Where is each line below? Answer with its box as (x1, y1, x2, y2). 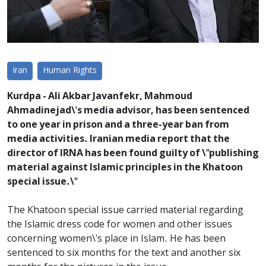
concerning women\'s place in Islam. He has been (7, 233, 226, 245)
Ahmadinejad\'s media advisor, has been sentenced (7, 104, 249, 117)
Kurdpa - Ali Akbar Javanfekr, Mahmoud (7, 90, 192, 103)
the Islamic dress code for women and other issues (7, 218, 232, 231)
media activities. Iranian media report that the (7, 133, 230, 145)
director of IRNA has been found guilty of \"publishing (7, 147, 259, 160)
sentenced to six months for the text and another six (7, 247, 240, 259)
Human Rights (43, 65, 97, 77)
